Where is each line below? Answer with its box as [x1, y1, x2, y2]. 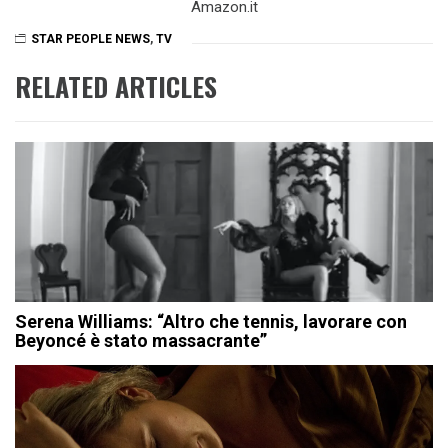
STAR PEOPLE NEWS [31, 32, 150, 47]
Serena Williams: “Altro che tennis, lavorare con [15, 311, 407, 333]
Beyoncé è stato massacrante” [15, 330, 267, 352]
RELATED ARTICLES [15, 67, 217, 107]
